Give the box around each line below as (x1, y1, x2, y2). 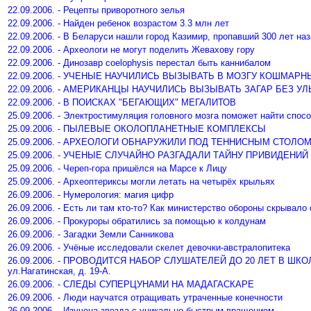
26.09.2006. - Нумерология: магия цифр (8, 190, 174, 200)
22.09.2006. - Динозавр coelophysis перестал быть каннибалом (8, 58, 271, 68)
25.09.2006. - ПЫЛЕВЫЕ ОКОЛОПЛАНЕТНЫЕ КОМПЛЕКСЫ (8, 124, 266, 134)
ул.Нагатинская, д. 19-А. (8, 266, 111, 276)
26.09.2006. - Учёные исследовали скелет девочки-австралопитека (8, 242, 290, 253)
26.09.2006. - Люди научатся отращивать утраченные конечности (8, 292, 283, 303)
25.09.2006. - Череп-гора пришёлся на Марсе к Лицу (8, 163, 227, 174)
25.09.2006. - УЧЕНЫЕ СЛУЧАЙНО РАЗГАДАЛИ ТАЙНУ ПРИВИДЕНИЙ (8, 150, 308, 160)
